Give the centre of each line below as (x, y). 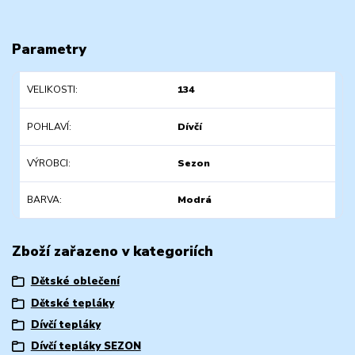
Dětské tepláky (72, 303)
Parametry (49, 49)
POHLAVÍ (48, 126)
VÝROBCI (47, 163)
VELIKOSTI (51, 90)
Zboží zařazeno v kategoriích (113, 251)
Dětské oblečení (75, 282)
